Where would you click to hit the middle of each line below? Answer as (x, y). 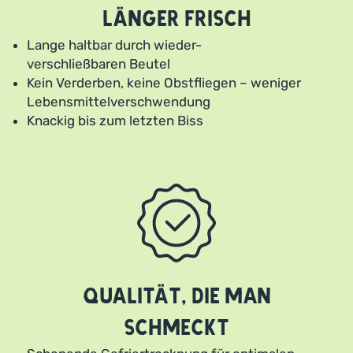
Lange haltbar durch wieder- (114, 45)
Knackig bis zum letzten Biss (115, 120)
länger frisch (176, 19)
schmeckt (176, 328)
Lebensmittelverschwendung (119, 101)
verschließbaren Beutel (98, 63)
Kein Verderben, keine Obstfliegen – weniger (164, 82)
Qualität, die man (176, 296)
